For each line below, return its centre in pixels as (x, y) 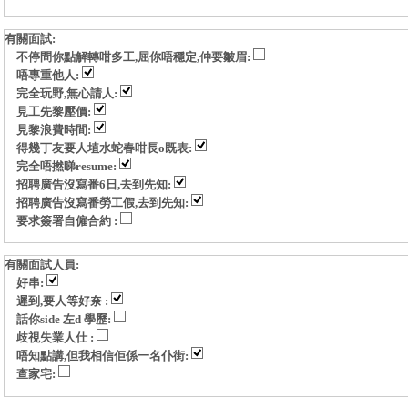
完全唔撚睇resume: (67, 166)
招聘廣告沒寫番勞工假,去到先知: (103, 203)
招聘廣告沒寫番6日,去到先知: (95, 184)
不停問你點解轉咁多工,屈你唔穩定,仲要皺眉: (134, 57)
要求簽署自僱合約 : (68, 221)
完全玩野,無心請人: (68, 93)
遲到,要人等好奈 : (63, 302)
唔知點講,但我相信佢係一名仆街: (103, 357)
